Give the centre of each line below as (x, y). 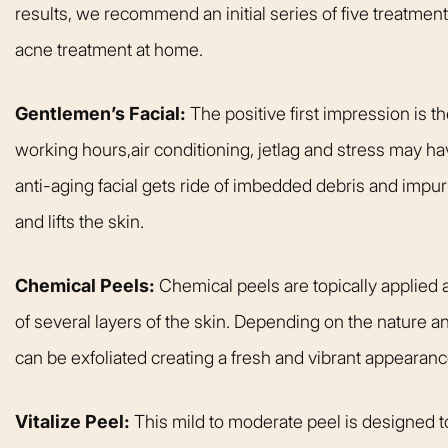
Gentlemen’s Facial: (102, 113)
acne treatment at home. (109, 49)
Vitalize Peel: (74, 422)
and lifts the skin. (79, 221)
